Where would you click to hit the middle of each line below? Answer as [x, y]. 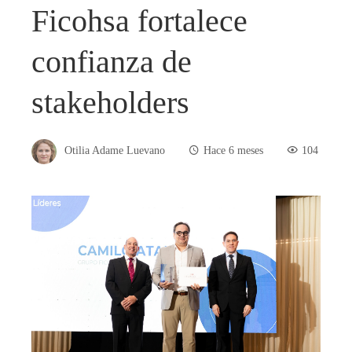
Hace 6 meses [233, 150]
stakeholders [110, 102]
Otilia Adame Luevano [115, 150]
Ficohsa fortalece [139, 20]
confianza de [112, 61]
